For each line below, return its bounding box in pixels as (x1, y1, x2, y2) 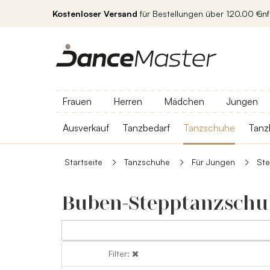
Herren (113, 95, 142, 107)
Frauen (62, 95, 92, 107)
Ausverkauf (63, 122, 109, 134)
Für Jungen (192, 157, 235, 167)
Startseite (64, 157, 102, 167)
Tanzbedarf (122, 122, 170, 134)
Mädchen (164, 95, 204, 107)
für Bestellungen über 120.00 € (137, 8, 262, 19)
